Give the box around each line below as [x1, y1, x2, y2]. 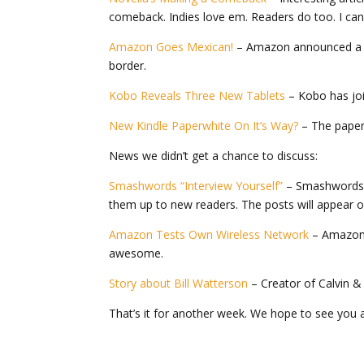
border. [109, 57, 147, 73]
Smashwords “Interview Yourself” [109, 177, 284, 193]
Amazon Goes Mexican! [109, 38, 234, 54]
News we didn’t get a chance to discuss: [109, 147, 318, 163]
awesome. [109, 245, 164, 261]
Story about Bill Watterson [109, 275, 249, 291]
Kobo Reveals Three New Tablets [109, 87, 286, 103]
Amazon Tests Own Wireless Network [109, 226, 310, 242]
